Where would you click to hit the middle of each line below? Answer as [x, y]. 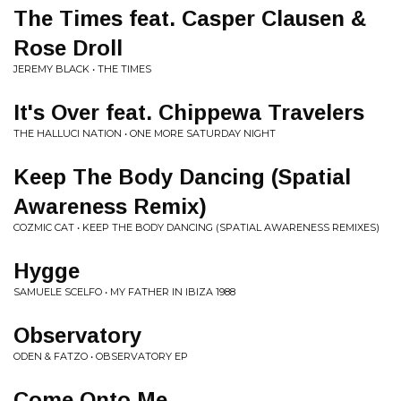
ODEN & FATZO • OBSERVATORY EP [101, 356]
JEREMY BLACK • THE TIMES [82, 69]
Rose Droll [68, 48]
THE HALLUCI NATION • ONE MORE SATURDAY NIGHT [145, 133]
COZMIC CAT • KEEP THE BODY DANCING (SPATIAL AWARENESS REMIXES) [196, 227]
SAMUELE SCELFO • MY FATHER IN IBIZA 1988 [124, 292]
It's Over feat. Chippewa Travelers [189, 112]
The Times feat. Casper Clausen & [190, 18]
